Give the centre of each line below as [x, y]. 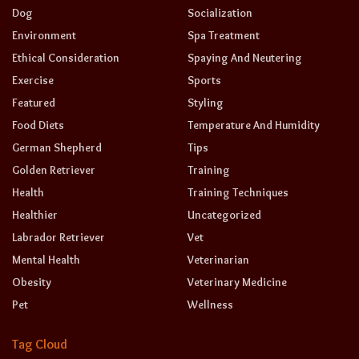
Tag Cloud [40, 344]
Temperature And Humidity [254, 125]
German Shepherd [57, 147]
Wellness [210, 305]
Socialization [220, 13]
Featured [34, 103]
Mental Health [46, 260]
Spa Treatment [224, 35]
